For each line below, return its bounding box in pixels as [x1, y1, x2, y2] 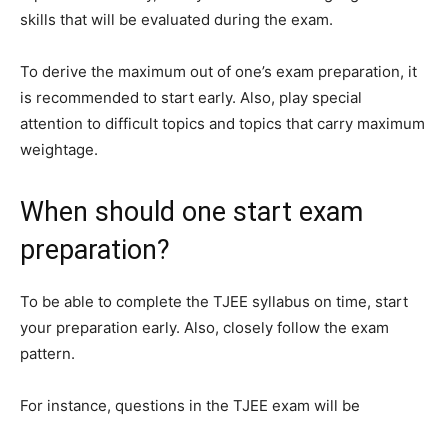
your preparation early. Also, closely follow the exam [20, 317, 389, 337]
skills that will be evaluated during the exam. [20, 9, 333, 29]
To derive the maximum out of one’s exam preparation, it [20, 61, 417, 81]
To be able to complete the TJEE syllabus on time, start [20, 291, 408, 311]
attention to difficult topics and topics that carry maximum [20, 113, 425, 133]
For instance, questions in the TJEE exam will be [20, 395, 360, 415]
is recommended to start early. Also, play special [20, 87, 362, 107]
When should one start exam [20, 195, 363, 228]
